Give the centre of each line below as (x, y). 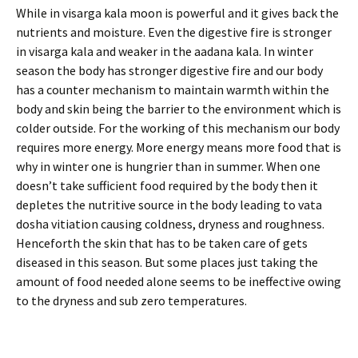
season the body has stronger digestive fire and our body (169, 70)
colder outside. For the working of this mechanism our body (178, 128)
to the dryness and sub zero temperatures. (131, 300)
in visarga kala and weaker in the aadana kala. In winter (165, 51)
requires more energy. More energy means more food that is (179, 147)
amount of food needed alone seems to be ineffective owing (179, 281)
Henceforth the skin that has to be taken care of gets (162, 243)
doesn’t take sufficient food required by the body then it (167, 185)
